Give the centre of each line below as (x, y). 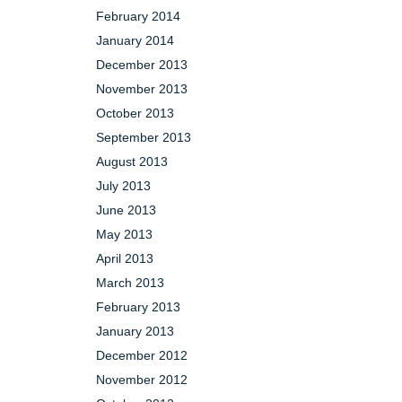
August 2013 (132, 162)
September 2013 (144, 137)
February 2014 (138, 16)
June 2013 (126, 210)
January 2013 (135, 331)
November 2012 (142, 380)
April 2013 (125, 258)
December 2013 (142, 65)
